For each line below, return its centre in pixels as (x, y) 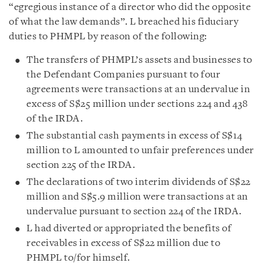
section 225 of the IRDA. (81, 165)
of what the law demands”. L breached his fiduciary (124, 22)
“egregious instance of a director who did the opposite (130, 7)
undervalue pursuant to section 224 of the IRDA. (134, 211)
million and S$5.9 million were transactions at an (137, 197)
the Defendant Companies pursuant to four (123, 75)
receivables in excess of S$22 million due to (123, 243)
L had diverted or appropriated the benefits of (129, 228)
